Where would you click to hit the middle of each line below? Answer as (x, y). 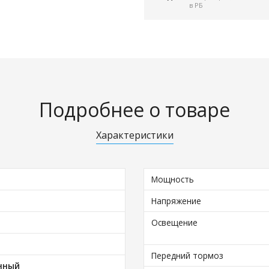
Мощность (173, 179)
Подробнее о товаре (134, 110)
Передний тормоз (188, 255)
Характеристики (134, 135)
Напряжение (177, 201)
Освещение (175, 222)
